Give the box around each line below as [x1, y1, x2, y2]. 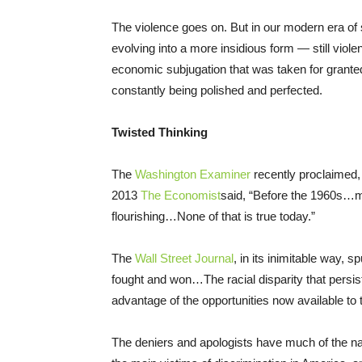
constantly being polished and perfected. [112, 83, 322, 98]
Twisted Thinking [112, 125, 208, 140]
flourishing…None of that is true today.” [112, 209, 315, 224]
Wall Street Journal [135, 251, 234, 266]
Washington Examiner [135, 167, 250, 182]
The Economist [141, 188, 221, 203]
